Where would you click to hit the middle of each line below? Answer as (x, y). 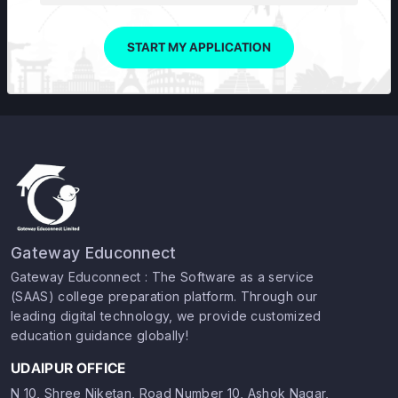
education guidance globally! (99, 335)
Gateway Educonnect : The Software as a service (163, 277)
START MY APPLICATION (199, 47)
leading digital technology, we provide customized (166, 316)
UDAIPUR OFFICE (68, 368)
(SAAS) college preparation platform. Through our (164, 296)
